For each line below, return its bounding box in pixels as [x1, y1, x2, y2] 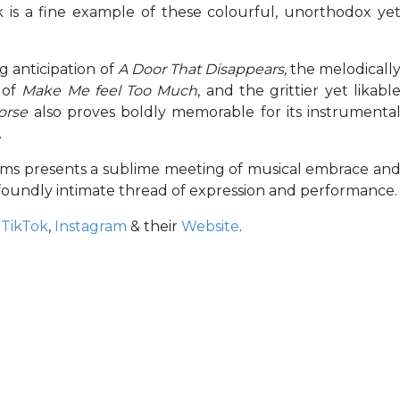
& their [127, 218, 181, 235]
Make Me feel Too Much [21, 82, 198, 99]
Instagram [54, 218, 127, 235]
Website [181, 218, 239, 235]
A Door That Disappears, [117, 61, 287, 78]
